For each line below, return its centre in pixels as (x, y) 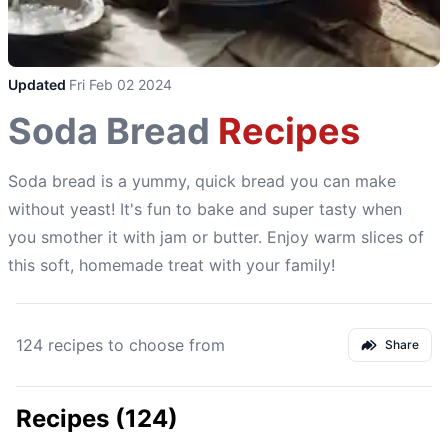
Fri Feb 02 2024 (120, 84)
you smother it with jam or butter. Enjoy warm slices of (216, 236)
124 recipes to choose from (120, 344)
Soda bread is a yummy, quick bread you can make (202, 180)
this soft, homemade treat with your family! (171, 264)
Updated (38, 84)
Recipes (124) (97, 418)
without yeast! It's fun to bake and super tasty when (205, 208)
